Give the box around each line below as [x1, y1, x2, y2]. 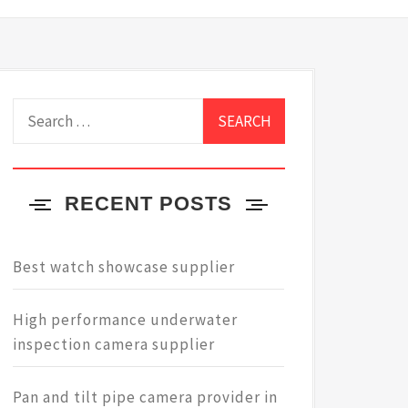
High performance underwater [12, 310, 238, 331]
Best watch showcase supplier [12, 257, 235, 278]
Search [11, 99, 65, 120]
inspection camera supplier [12, 334, 215, 355]
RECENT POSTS [65, 192, 233, 216]
